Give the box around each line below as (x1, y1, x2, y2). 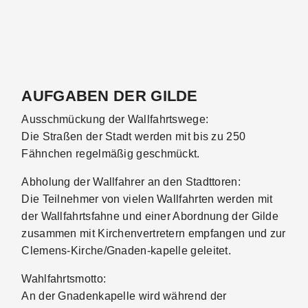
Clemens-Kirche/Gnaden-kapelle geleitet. (21, 245, 232, 256)
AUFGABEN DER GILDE (21, 87, 198, 104)
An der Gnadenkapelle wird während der (21, 290, 227, 302)
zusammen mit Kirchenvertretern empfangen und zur (21, 228, 286, 239)
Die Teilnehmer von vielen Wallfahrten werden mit (21, 193, 273, 205)
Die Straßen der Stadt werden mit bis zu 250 (21, 131, 246, 142)
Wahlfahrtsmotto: (21, 273, 107, 285)
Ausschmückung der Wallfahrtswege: (21, 113, 209, 125)
